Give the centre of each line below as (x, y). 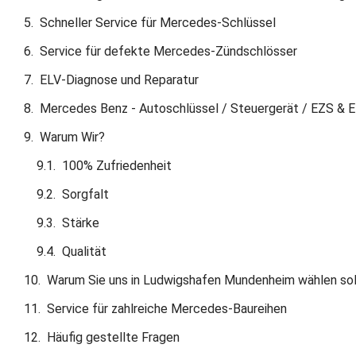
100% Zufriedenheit (117, 165)
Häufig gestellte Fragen (113, 337)
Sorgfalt (85, 194)
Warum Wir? (72, 137)
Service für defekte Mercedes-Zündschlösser (168, 51)
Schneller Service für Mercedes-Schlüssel (158, 22)
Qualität (84, 251)
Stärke (81, 222)
